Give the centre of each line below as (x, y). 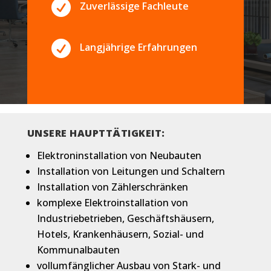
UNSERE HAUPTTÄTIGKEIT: (96, 133)
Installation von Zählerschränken (112, 187)
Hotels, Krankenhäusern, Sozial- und (120, 234)
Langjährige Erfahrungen (138, 47)
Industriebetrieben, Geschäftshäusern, (125, 218)
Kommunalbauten (78, 250)
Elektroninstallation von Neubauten (119, 155)
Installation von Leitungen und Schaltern (131, 171)
